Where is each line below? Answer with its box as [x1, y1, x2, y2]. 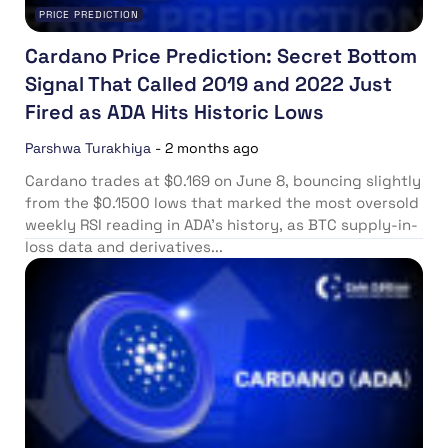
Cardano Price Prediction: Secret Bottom [25, 42, 417, 69]
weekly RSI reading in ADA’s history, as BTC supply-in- [25, 214, 418, 234]
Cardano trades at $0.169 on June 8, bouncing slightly [25, 170, 421, 190]
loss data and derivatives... [25, 236, 223, 256]
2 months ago [165, 138, 259, 157]
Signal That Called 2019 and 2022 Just [25, 70, 392, 97]
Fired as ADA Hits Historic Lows [25, 98, 324, 125]
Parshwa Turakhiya [25, 138, 151, 157]
